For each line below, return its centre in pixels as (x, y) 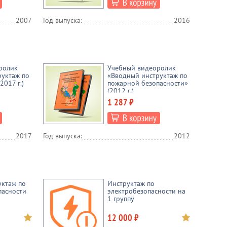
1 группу (121, 199)
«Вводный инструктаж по (147, 75)
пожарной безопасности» (148, 83)
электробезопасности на (146, 191)
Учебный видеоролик (142, 68)
